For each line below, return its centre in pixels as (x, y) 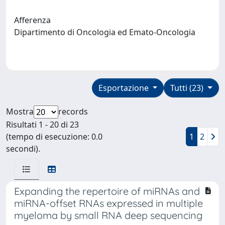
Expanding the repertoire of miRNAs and (107, 191)
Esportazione (124, 88)
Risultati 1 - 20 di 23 (42, 124)
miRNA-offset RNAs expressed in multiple (108, 203)
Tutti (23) (188, 88)
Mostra (20, 111)
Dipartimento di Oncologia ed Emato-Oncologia (105, 32)
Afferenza (32, 20)
